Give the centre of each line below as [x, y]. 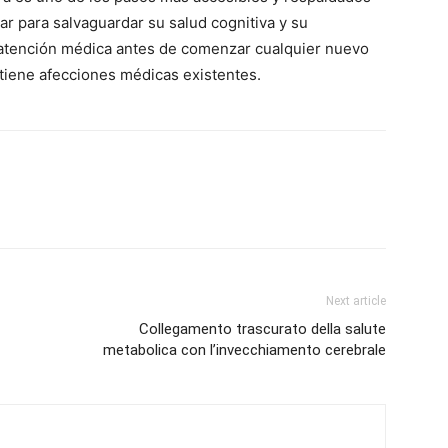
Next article [356, 301]
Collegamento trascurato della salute [262, 329]
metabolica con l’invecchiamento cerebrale [244, 350]
